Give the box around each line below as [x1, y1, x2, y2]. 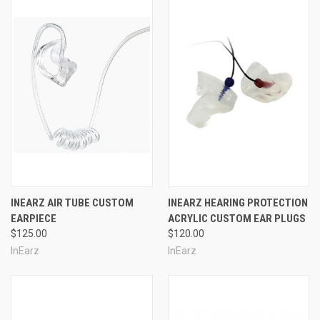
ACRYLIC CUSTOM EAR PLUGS [167, 211, 306, 225]
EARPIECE [11, 211, 56, 225]
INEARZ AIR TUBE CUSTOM [11, 196, 134, 209]
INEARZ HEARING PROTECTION [167, 196, 308, 209]
